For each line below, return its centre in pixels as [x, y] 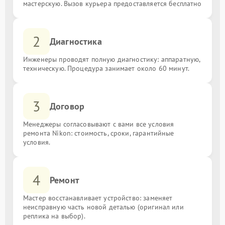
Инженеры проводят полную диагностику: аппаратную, [112, 59]
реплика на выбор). [54, 216]
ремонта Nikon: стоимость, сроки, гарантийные [99, 133]
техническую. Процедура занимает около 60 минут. [106, 68]
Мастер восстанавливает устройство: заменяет [98, 198]
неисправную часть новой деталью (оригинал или [103, 207]
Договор [67, 106]
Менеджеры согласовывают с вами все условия [99, 124]
